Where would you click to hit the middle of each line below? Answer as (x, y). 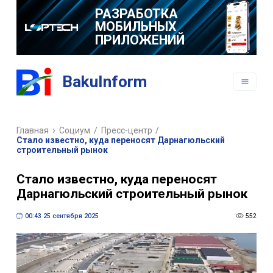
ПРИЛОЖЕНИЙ (140, 40)
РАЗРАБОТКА (136, 13)
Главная (32, 131)
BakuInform (105, 82)
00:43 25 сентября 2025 (62, 216)
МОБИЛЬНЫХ (136, 27)
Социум (75, 131)
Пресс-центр (126, 131)
